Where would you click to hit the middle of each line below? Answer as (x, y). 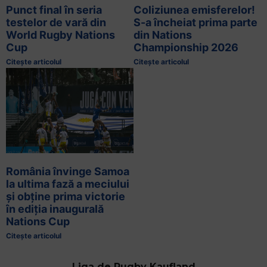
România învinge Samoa (68, 171)
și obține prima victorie (66, 196)
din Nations (163, 35)
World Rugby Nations (60, 35)
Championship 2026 (186, 48)
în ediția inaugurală (55, 209)
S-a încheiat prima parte (195, 23)
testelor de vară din (56, 23)
